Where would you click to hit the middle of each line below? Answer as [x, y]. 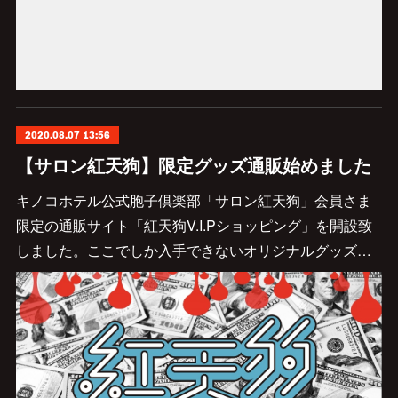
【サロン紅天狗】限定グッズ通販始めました [193, 165]
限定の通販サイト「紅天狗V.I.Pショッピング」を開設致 [194, 226]
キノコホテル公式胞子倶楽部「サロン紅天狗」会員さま [193, 201]
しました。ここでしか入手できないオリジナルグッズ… [193, 251]
